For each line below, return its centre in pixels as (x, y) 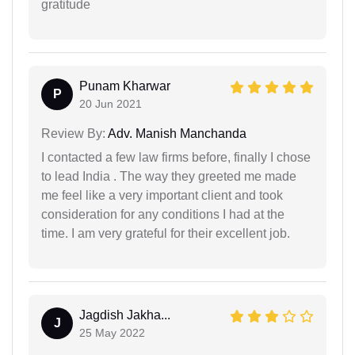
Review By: (73, 134)
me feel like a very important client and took (162, 196)
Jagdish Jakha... (125, 315)
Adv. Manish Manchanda (176, 134)
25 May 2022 (112, 333)
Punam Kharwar (125, 86)
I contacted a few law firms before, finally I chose (176, 158)
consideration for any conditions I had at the (163, 215)
